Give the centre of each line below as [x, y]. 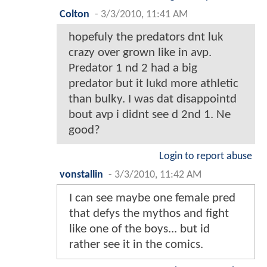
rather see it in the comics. [136, 245]
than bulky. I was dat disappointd [153, 100]
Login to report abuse [206, 157]
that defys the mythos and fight [149, 214]
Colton [74, 15]
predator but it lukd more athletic [153, 84]
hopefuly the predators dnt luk [146, 38]
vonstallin [81, 175]
